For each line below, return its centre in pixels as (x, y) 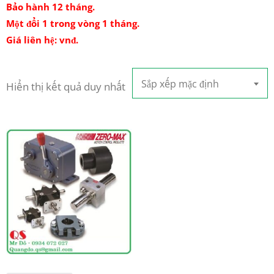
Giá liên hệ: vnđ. (42, 40)
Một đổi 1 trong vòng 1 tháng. (73, 23)
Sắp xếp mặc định (180, 84)
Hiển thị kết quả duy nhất (66, 87)
